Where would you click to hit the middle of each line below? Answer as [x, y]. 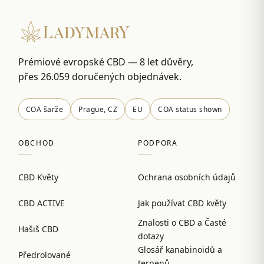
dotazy [151, 236]
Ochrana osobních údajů [187, 177]
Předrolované [44, 255]
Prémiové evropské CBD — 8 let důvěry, [106, 62]
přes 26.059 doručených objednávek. [100, 77]
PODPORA [158, 143]
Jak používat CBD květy [182, 203]
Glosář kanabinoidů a [180, 250]
